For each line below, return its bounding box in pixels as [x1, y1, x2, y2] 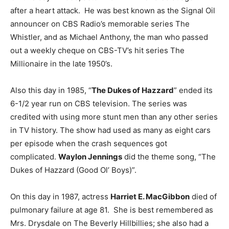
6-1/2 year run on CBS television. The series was [10, 99, 187, 109]
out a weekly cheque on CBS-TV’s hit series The [10, 45, 185, 56]
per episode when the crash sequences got [10, 139, 167, 149]
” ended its [174, 85, 213, 96]
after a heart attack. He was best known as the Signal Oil [10, 6, 215, 16]
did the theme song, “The [122, 152, 216, 162]
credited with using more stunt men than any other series [10, 112, 218, 122]
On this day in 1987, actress [10, 192, 110, 202]
